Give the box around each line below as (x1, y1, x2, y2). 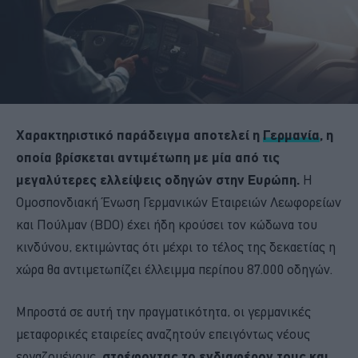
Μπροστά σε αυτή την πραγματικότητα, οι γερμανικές (16, 303, 311, 320)
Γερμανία (263, 126, 320, 142)
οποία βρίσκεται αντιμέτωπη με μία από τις (16, 149, 280, 165)
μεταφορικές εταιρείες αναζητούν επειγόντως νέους (16, 325, 310, 342)
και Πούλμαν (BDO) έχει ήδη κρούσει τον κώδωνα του (16, 216, 317, 233)
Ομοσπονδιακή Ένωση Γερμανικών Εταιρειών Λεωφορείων (16, 193, 341, 210)
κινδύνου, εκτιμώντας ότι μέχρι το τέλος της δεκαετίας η (16, 238, 336, 255)
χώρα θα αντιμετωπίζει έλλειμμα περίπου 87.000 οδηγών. (16, 261, 332, 277)
